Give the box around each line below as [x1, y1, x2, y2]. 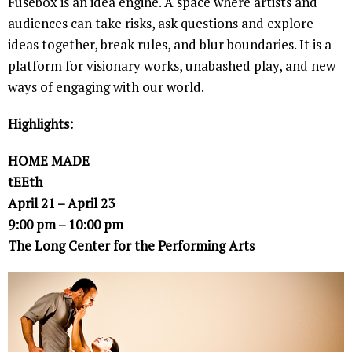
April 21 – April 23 [8, 193, 115, 212]
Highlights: [8, 114, 73, 133]
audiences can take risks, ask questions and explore [8, 13, 313, 32]
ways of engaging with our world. [8, 77, 204, 96]
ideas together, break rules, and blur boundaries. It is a [8, 35, 332, 53]
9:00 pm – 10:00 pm [8, 214, 123, 233]
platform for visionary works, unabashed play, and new [8, 56, 335, 75]
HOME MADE [8, 151, 90, 170]
